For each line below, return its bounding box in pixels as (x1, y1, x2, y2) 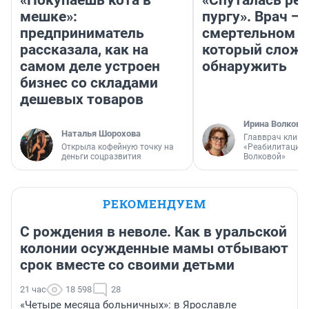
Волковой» (243, 152, 286, 162)
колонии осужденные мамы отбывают (20, 240, 288, 257)
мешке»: (20, 8, 77, 26)
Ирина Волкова (243, 119, 306, 130)
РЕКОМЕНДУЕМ (103, 196, 206, 212)
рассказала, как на (20, 41, 148, 59)
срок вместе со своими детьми (20, 257, 235, 274)
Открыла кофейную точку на (61, 142, 174, 152)
